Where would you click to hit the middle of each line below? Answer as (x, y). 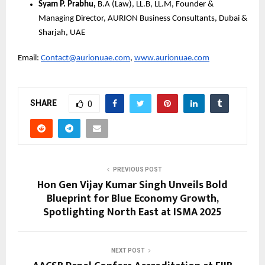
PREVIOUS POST (137, 170)
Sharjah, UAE (63, 33)
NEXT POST (128, 251)
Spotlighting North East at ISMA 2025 (132, 213)
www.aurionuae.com (172, 59)
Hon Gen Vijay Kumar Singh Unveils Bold (132, 185)
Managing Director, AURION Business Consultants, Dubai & (143, 19)
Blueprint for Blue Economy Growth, (132, 199)
